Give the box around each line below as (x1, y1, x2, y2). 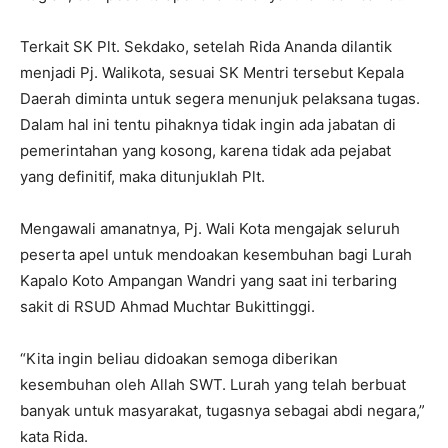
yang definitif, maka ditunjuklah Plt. (20, 167, 265, 186)
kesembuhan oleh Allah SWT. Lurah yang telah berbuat (20, 375, 406, 394)
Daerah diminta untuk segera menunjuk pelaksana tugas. (20, 89, 420, 108)
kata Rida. (20, 427, 88, 446)
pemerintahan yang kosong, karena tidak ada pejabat (20, 141, 391, 160)
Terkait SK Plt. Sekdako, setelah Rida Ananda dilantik (20, 37, 392, 56)
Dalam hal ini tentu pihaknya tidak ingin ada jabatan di (20, 115, 396, 134)
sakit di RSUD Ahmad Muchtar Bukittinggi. (20, 297, 315, 316)
